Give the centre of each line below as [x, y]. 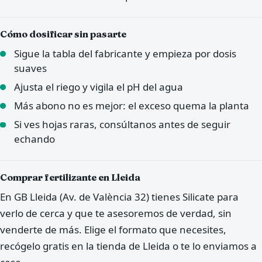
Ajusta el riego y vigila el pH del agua [99, 87]
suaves [30, 68]
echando [35, 139]
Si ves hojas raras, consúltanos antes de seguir [122, 125]
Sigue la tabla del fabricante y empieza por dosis [125, 53]
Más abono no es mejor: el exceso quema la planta [132, 105]
